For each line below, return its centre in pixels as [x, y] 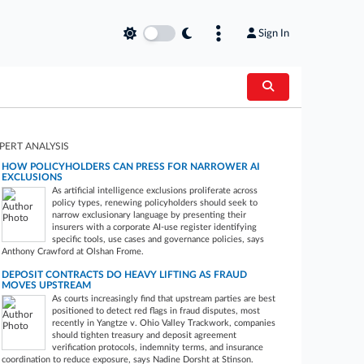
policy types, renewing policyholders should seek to [155, 203]
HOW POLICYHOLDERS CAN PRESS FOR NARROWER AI [131, 167]
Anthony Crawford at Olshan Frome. [73, 251]
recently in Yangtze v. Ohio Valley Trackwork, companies [164, 323]
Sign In [274, 33]
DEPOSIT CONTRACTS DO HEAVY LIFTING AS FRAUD [125, 275]
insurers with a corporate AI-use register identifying [155, 227]
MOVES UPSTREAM [47, 285]
